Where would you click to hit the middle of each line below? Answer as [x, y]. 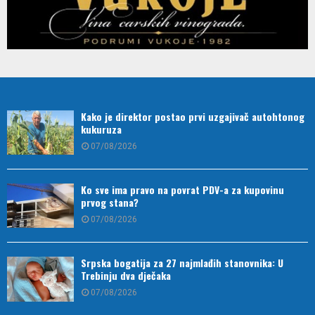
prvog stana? [110, 202]
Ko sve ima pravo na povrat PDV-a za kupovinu [182, 190]
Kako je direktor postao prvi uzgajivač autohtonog [193, 116]
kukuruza [101, 129]
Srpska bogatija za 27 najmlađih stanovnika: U [182, 263]
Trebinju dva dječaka [126, 276]
